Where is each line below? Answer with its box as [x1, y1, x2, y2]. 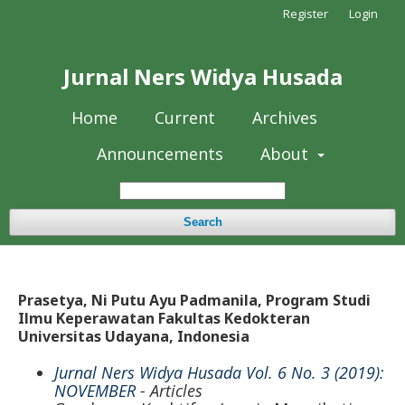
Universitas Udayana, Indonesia [18, 326, 250, 346]
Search [183, 215, 222, 229]
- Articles [136, 380, 202, 401]
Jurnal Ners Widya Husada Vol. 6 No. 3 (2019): [54, 362, 384, 383]
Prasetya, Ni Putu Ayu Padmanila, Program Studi [18, 290, 371, 310]
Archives [252, 107, 317, 128]
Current [155, 107, 215, 128]
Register [283, 5, 328, 22]
